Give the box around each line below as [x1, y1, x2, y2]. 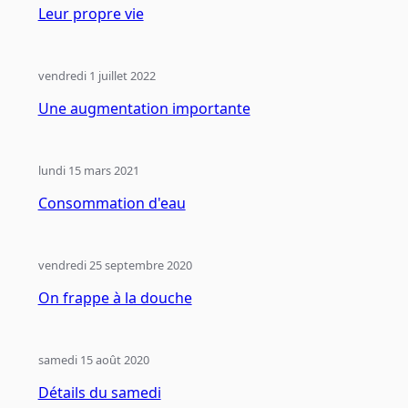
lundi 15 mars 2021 [37, 162, 139, 179]
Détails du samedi [37, 382, 161, 403]
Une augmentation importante [37, 98, 250, 119]
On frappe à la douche [37, 288, 192, 309]
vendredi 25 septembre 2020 [37, 257, 192, 274]
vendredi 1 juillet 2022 [37, 67, 156, 85]
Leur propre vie [37, 4, 144, 25]
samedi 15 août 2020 [37, 352, 149, 369]
